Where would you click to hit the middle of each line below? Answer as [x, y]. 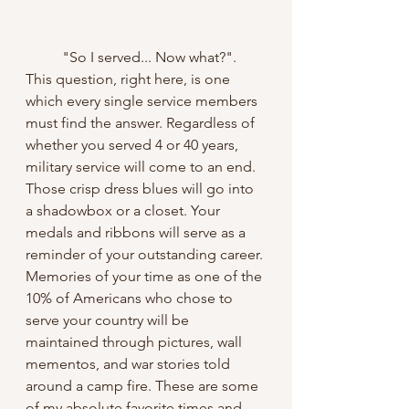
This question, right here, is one [130, 79]
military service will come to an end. [142, 167]
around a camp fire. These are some [144, 386]
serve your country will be [109, 320]
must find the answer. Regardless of [142, 123]
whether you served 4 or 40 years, [134, 145]
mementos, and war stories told [130, 364]
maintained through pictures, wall [136, 342]
